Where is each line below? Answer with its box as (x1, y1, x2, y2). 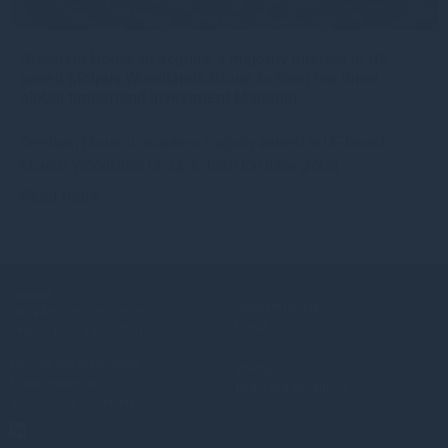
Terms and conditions (234, 381, 349, 396)
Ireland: (10, 323, 52, 338)
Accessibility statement (10, 395, 133, 410)
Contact (10, 289, 52, 304)
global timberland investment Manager (20, 88, 299, 108)
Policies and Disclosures (10, 357, 140, 372)
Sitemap (234, 362, 277, 377)
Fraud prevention (10, 376, 101, 391)
